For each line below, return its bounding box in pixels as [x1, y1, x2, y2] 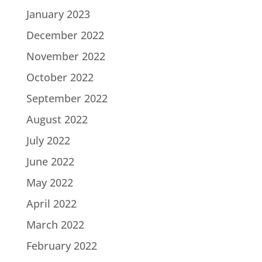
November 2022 [26, 49, 105, 63]
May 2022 [26, 175, 73, 189]
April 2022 [26, 196, 77, 211]
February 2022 [26, 238, 97, 253]
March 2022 [26, 217, 84, 232]
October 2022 [26, 70, 94, 84]
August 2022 [26, 112, 88, 126]
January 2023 [26, 6, 90, 21]
